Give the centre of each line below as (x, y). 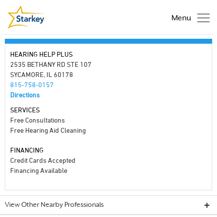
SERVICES (25, 110)
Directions (25, 95)
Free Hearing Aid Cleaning (48, 130)
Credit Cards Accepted (43, 160)
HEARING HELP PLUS (41, 54)
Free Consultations (38, 120)
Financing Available (39, 170)
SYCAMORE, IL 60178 (42, 74)
